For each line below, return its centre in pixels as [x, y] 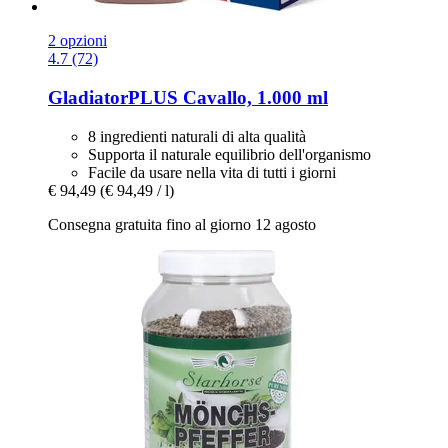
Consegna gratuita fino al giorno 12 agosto [182, 224]
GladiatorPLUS [113, 98]
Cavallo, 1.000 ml [253, 98]
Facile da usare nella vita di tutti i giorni [212, 172]
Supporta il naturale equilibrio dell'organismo [229, 154]
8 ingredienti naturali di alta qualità [197, 136]
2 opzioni [77, 41]
